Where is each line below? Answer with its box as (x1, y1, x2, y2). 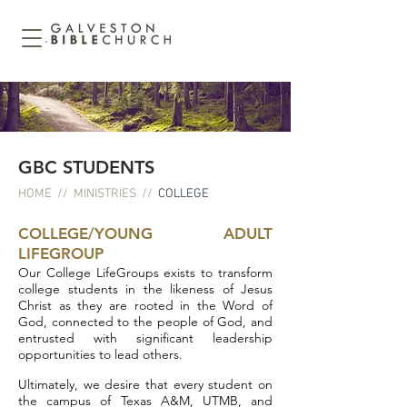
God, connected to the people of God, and (18, 313, 273, 330)
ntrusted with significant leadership (25, 330, 273, 346)
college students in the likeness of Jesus (18, 281, 273, 297)
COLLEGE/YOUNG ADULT (18, 224, 273, 243)
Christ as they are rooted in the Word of (18, 297, 273, 313)
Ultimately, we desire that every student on (18, 376, 273, 392)
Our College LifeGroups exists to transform (18, 264, 273, 281)
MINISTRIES (74, 186, 136, 202)
